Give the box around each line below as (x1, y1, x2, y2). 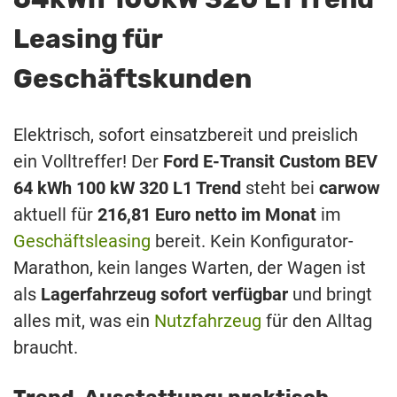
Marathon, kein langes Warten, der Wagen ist (13, 257, 366, 279)
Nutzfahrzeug (154, 310, 261, 332)
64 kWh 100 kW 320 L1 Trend (13, 177, 241, 199)
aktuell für (13, 204, 97, 226)
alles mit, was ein (13, 310, 154, 332)
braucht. (13, 337, 78, 359)
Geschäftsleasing (13, 230, 151, 253)
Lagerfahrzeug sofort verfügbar (41, 284, 288, 306)
